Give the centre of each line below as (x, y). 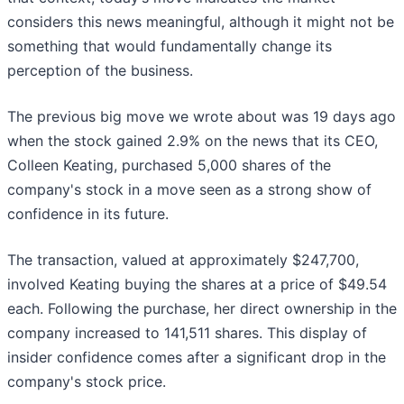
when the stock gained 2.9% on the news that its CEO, (193, 141)
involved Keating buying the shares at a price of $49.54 (197, 285)
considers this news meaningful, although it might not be (201, 22)
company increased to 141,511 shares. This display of (187, 333)
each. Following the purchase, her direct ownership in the (202, 309)
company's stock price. (89, 382)
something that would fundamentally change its (170, 46)
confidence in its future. (90, 214)
